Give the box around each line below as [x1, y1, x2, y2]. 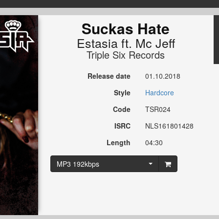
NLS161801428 [145, 121, 194, 131]
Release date [88, 71, 131, 81]
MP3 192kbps [56, 159, 99, 169]
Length [107, 137, 131, 148]
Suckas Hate [82, 18, 170, 39]
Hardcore [145, 88, 175, 98]
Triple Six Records [87, 47, 165, 62]
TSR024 [145, 104, 171, 114]
